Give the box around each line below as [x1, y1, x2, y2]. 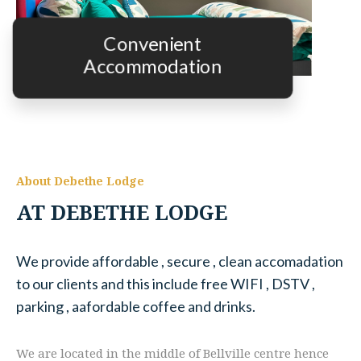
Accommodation [83, 53, 222, 77]
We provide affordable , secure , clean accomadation [16, 251, 343, 270]
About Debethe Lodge [16, 172, 144, 189]
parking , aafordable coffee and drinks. [16, 297, 255, 315]
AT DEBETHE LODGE [16, 197, 227, 226]
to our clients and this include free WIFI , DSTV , [16, 274, 315, 293]
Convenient [103, 31, 201, 55]
